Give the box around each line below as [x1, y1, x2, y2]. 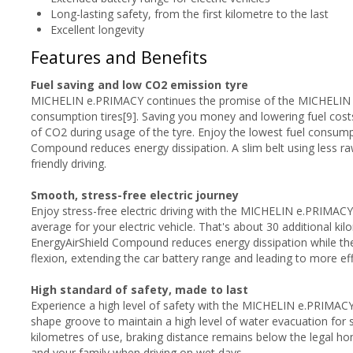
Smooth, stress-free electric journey [31, 187, 239, 203]
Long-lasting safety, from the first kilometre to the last [50, 6, 329, 21]
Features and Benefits [31, 45, 207, 69]
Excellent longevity [50, 21, 144, 37]
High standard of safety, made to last [31, 281, 248, 297]
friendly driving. [31, 155, 106, 171]
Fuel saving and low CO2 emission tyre [31, 76, 248, 92]
